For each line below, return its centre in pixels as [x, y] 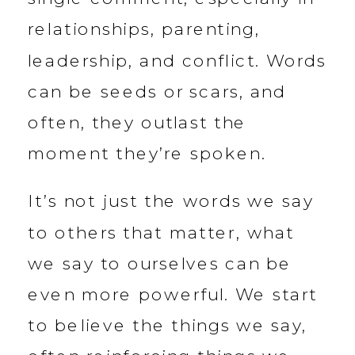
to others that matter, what [161, 232]
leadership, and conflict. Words [177, 60]
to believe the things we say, [168, 326]
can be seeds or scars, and [157, 92]
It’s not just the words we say [171, 201]
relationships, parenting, [144, 29]
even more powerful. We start [173, 294]
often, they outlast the [137, 122]
